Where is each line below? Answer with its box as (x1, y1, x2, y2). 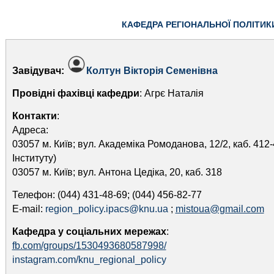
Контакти (12, 111, 57, 121)
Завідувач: (12, 65, 67, 76)
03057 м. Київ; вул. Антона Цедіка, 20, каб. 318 (12, 167, 222, 177)
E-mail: (12, 204, 45, 214)
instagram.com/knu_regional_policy (12, 254, 166, 265)
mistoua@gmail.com (175, 204, 264, 214)
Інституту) (12, 153, 56, 163)
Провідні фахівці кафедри (12, 88, 139, 98)
